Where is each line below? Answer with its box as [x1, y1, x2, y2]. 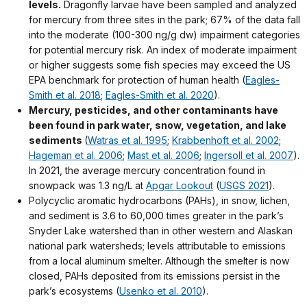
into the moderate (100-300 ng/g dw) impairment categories [29, 29, 300, 41]
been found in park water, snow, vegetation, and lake [29, 119, 286, 132]
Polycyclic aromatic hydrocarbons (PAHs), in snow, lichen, [29, 195, 290, 207]
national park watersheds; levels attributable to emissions [29, 240, 286, 252]
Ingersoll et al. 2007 [204, 149, 293, 162]
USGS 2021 [219, 180, 269, 192]
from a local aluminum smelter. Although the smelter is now [29, 255, 289, 267]
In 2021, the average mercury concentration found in [29, 164, 265, 177]
